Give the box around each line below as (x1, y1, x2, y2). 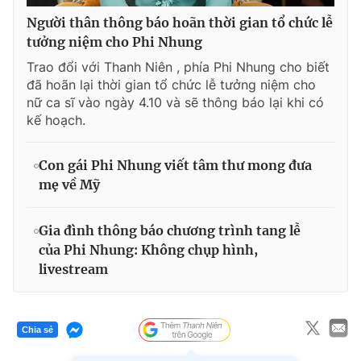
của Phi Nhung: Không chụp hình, (39, 241, 258, 258)
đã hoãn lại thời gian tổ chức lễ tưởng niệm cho (27, 76, 316, 93)
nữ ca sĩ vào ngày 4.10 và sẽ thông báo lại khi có (27, 93, 324, 110)
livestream (39, 260, 108, 277)
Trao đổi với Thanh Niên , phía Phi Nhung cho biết (27, 58, 330, 75)
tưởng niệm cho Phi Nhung (27, 33, 202, 50)
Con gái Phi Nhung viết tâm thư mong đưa (39, 156, 312, 173)
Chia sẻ (22, 325, 53, 335)
